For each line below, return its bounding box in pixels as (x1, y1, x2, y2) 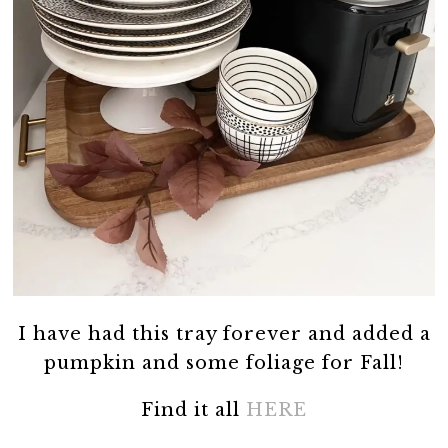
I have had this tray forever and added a (17, 323, 431, 346)
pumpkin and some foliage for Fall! (44, 352, 404, 375)
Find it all (141, 399, 246, 422)
